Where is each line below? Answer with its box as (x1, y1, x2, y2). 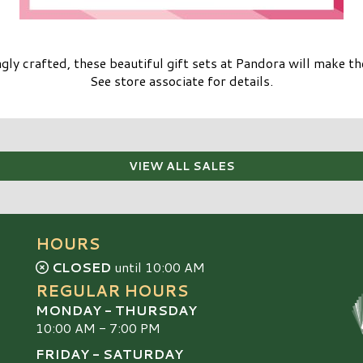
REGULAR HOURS (36, 279, 188, 301)
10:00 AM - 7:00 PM (36, 318, 160, 337)
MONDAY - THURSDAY (36, 300, 197, 319)
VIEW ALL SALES (128, 157, 235, 174)
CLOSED (52, 257, 111, 276)
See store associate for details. (90, 70, 273, 90)
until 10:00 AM (111, 257, 205, 276)
